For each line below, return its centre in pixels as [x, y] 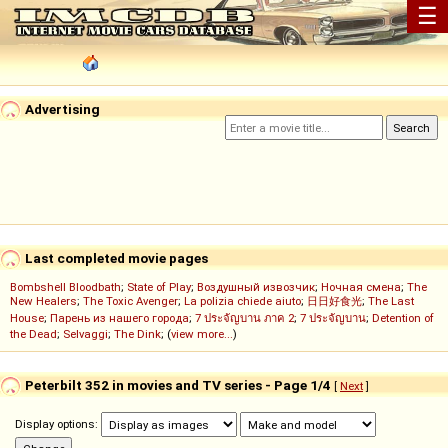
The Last [391, 301]
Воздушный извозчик [256, 287]
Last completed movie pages [115, 257]
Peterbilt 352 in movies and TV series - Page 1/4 [178, 384]
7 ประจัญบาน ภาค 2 [244, 318]
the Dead [33, 334]
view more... [202, 334]
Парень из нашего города [119, 318]
